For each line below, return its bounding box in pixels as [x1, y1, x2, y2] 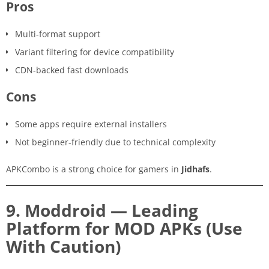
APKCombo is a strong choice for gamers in [6, 163, 181, 175]
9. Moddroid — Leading [6, 198, 198, 222]
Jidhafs [181, 163, 210, 175]
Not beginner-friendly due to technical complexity [15, 136, 216, 148]
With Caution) [6, 234, 121, 258]
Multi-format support [15, 28, 100, 40]
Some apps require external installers [15, 118, 167, 130]
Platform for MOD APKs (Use [6, 216, 243, 240]
